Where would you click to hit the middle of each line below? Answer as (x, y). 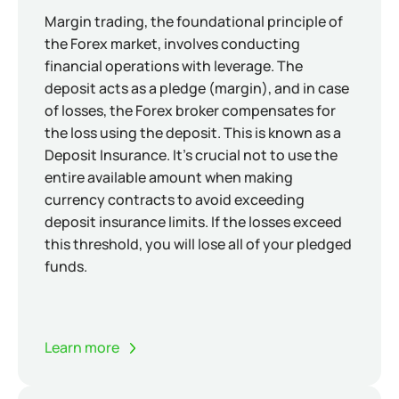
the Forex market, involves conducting (172, 44)
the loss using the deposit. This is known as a (193, 133)
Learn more (82, 347)
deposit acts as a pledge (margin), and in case (197, 88)
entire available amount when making (169, 177)
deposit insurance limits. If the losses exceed (193, 222)
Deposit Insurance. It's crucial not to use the (191, 155)
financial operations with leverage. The (174, 66)
